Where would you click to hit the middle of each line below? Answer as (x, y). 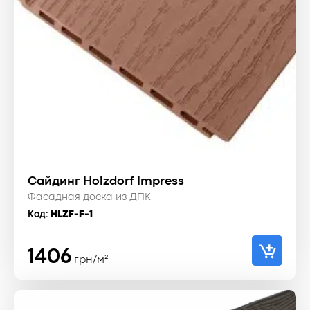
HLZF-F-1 (72, 215)
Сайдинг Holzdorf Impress (106, 182)
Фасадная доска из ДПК (89, 198)
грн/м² (91, 261)
